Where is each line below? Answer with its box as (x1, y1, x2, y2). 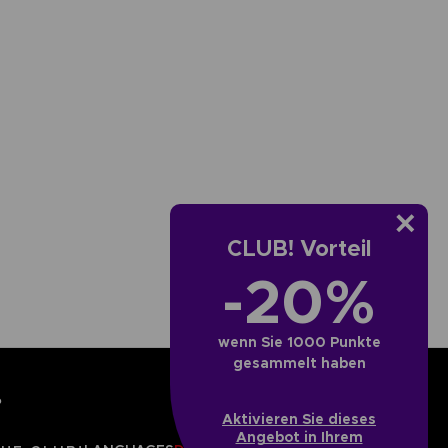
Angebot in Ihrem (235, 428, 363, 446)
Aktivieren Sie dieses (222, 410, 377, 428)
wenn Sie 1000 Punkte (217, 333, 381, 351)
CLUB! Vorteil (227, 234, 372, 262)
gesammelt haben (232, 354, 366, 372)
